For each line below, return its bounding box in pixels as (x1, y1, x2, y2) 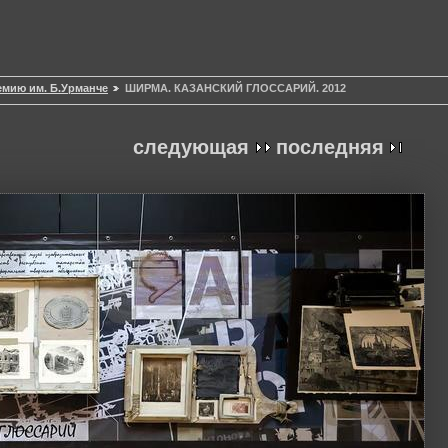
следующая (133, 136, 249, 159)
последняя (276, 136, 384, 159)
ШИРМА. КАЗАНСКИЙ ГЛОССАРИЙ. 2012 (125, 82, 346, 95)
